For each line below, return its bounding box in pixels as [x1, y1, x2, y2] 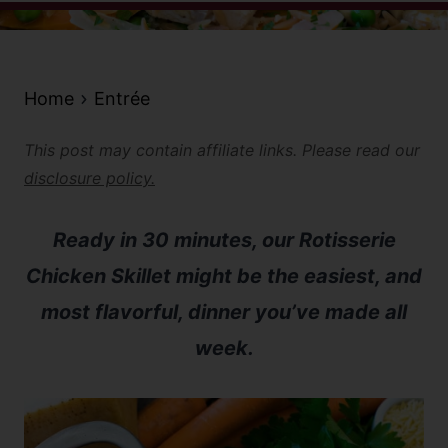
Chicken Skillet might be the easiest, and [26, 264, 422, 288]
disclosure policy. [24, 168, 155, 188]
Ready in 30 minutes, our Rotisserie [52, 228, 396, 252]
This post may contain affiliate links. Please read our [24, 140, 420, 160]
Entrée [94, 88, 150, 109]
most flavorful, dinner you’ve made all [41, 300, 407, 324]
